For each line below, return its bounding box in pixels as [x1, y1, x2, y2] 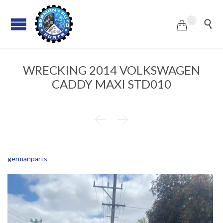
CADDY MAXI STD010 [52, 77, 171, 91]
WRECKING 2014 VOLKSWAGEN [23, 63, 200, 77]
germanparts [7, 154, 47, 163]
